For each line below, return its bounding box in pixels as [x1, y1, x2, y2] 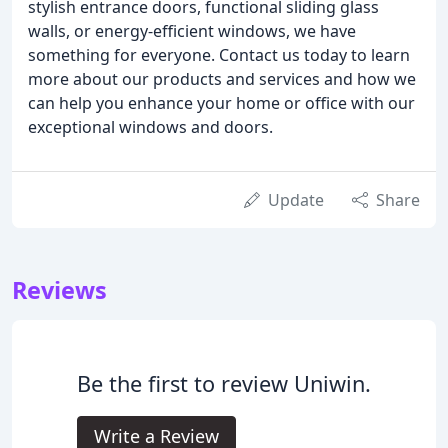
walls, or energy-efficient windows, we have [28, 20, 356, 43]
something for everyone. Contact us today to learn [28, 44, 410, 67]
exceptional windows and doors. [28, 116, 273, 139]
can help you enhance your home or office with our [28, 92, 415, 115]
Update [268, 189, 324, 212]
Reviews [12, 274, 107, 307]
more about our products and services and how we [28, 68, 416, 91]
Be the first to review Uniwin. [77, 369, 371, 399]
